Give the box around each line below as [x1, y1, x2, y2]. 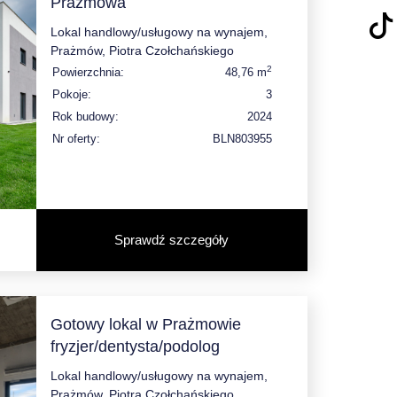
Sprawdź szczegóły [114, 231, 230, 247]
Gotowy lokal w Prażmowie [50, 315, 241, 333]
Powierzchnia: [51, 65, 124, 79]
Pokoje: [51, 87, 91, 101]
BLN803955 [213, 131, 272, 145]
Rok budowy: [51, 109, 119, 123]
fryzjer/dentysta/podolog [50, 337, 220, 355]
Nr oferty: [51, 131, 100, 145]
